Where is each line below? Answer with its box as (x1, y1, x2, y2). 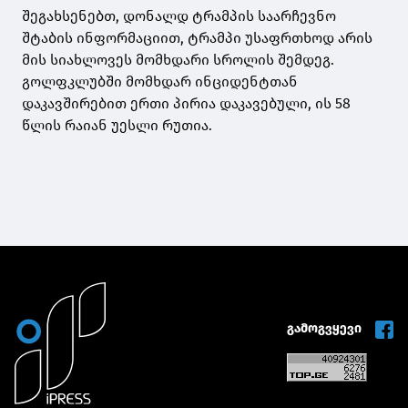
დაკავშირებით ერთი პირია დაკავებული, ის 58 (22, 95, 351, 113)
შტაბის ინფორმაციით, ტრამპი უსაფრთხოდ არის (22, 29, 372, 47)
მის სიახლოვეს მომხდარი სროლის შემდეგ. (22, 51, 334, 69)
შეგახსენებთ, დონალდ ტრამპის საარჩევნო (22, 7, 336, 25)
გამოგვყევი (286, 321, 364, 337)
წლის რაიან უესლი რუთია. (22, 117, 212, 135)
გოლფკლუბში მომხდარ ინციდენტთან (22, 73, 298, 91)
